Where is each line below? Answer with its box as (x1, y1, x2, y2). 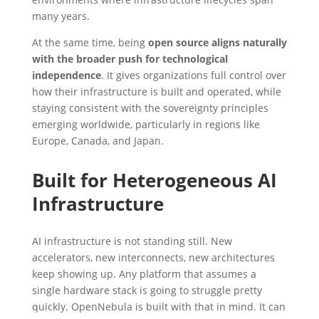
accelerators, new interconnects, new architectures (31, 250, 275, 264)
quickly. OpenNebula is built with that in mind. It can (31, 299, 286, 313)
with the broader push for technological (31, 51, 228, 66)
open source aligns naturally (145, 35, 287, 49)
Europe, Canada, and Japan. (31, 133, 164, 147)
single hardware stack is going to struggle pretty (31, 283, 262, 297)
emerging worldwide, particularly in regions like (31, 117, 260, 131)
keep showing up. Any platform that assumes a (31, 266, 256, 281)
